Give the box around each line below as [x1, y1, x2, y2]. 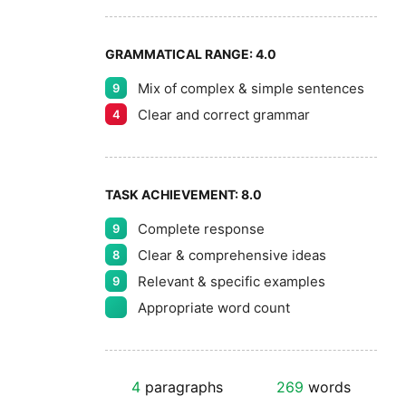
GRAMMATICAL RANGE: [105, 46, 256, 62]
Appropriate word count [138, 298, 290, 316]
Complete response [138, 219, 265, 237]
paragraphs [140, 378, 224, 396]
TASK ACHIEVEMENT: [105, 187, 241, 202]
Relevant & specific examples [138, 272, 325, 290]
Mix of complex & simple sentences [138, 79, 364, 97]
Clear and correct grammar [138, 105, 310, 123]
